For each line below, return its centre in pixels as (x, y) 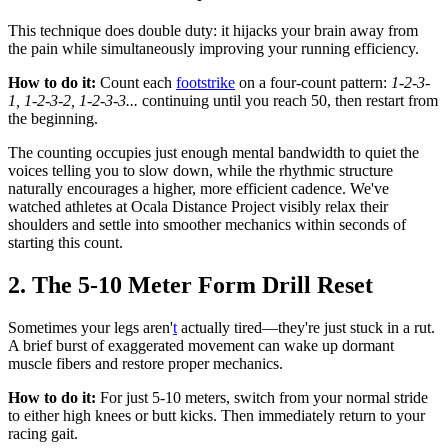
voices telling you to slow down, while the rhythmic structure (200, 171)
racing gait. (43, 434)
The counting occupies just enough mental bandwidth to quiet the (213, 153)
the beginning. (53, 119)
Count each (136, 83)
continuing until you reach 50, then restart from (288, 101)
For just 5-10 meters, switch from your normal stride (262, 398)
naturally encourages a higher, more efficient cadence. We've (198, 189)
